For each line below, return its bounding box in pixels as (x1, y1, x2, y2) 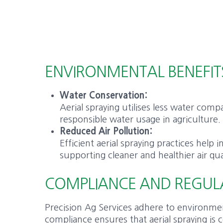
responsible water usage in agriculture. (60, 115, 221, 124)
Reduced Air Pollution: (60, 127, 153, 136)
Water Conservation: (60, 91, 148, 100)
